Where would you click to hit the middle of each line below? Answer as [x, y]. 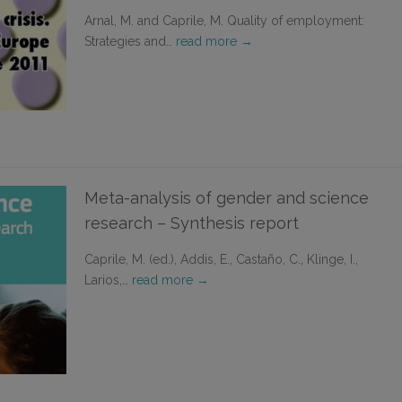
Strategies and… [130, 41]
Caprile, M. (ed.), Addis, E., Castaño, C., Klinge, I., [221, 259]
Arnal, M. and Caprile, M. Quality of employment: [224, 21]
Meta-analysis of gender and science [227, 198]
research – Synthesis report [192, 223]
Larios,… [108, 280]
